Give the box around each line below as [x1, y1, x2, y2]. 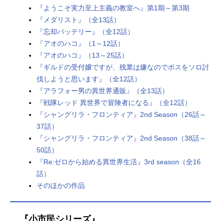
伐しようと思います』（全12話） [37, 75, 141, 83]
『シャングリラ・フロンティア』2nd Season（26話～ [37, 110, 206, 119]
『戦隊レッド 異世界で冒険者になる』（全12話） [37, 99, 191, 107]
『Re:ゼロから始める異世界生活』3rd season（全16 [37, 158, 201, 166]
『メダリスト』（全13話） [37, 16, 120, 24]
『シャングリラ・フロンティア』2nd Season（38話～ [37, 134, 206, 143]
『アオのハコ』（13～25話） [37, 51, 128, 60]
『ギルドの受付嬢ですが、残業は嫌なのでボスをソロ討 [37, 63, 209, 72]
